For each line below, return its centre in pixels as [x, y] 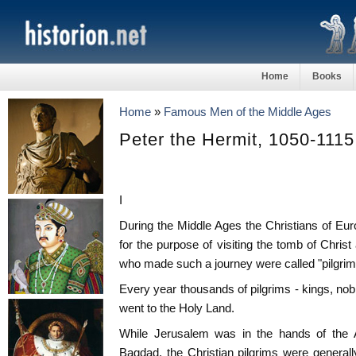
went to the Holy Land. [177, 308]
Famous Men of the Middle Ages [248, 112]
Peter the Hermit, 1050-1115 [237, 139]
